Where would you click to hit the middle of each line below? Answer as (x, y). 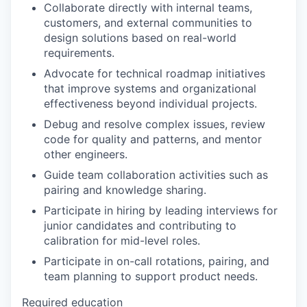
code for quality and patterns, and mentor (153, 139)
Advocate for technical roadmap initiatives (155, 73)
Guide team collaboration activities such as (156, 175)
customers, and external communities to (148, 23)
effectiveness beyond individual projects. (150, 103)
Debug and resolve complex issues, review (155, 124)
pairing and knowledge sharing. (125, 190)
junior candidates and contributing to (140, 225)
